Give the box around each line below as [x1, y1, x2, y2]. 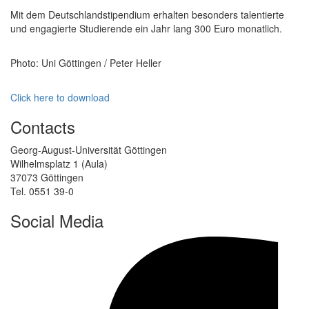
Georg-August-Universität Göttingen [10, 142, 167, 157]
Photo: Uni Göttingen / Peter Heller [10, 55, 161, 70]
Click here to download [10, 90, 110, 104]
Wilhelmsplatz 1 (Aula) [10, 156, 108, 170]
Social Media [10, 208, 103, 232]
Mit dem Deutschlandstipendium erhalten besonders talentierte [10, 7, 284, 21]
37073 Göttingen [10, 170, 83, 184]
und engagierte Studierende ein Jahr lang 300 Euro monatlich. [10, 21, 282, 35]
